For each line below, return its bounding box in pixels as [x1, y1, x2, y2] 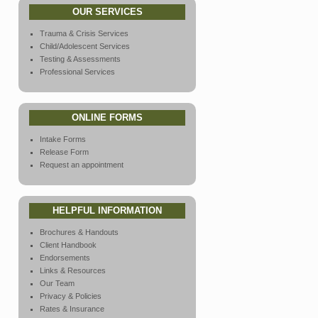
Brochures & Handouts [40, 228, 119, 236]
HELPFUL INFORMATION [53, 205, 162, 216]
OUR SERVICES [72, 6, 143, 17]
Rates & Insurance [40, 305, 104, 313]
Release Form [40, 148, 89, 156]
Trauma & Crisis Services [40, 29, 128, 38]
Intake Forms [40, 135, 86, 143]
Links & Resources [40, 266, 106, 275]
